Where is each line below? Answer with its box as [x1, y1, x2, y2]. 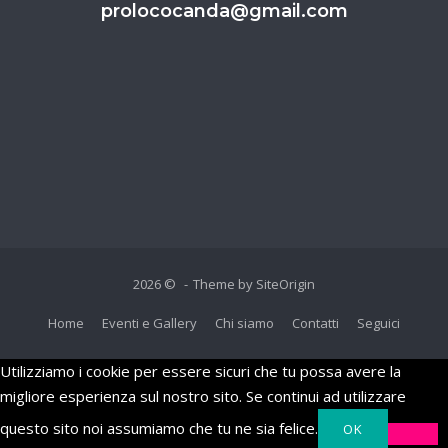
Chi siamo [215, 313, 274, 332]
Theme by [193, 275, 256, 293]
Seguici [357, 313, 400, 332]
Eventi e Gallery [102, 313, 197, 332]
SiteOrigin [256, 275, 315, 293]
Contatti [292, 313, 339, 332]
